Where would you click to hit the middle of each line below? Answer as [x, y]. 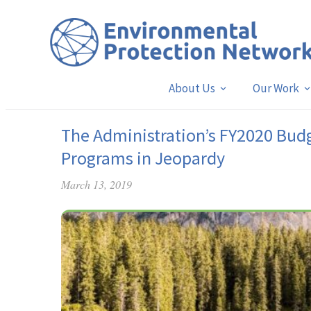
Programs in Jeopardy [143, 158]
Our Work [276, 88]
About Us [192, 88]
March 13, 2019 [96, 184]
